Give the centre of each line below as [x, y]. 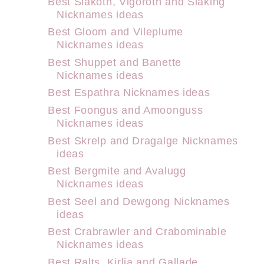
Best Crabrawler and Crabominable [137, 232]
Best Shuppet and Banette [115, 62]
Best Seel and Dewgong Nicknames [139, 201]
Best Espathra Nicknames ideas [129, 93]
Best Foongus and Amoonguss [126, 110]
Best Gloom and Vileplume [115, 32]
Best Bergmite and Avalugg [117, 171]
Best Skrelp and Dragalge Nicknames [143, 140]
